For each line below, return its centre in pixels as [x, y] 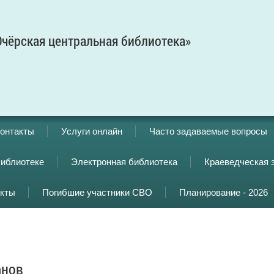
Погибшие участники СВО [97, 192]
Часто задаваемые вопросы [208, 131]
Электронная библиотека [124, 162]
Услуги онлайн [92, 131]
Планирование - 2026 [224, 192]
